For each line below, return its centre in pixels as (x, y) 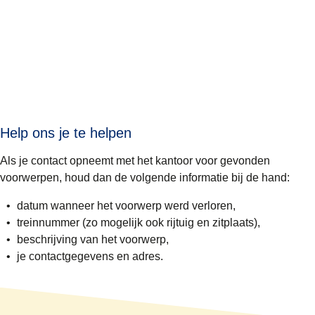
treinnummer (50, 222)
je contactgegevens (67, 256)
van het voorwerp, (124, 239)
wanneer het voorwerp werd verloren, (143, 205)
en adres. (140, 256)
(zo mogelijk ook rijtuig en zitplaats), (171, 222)
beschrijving (49, 239)
